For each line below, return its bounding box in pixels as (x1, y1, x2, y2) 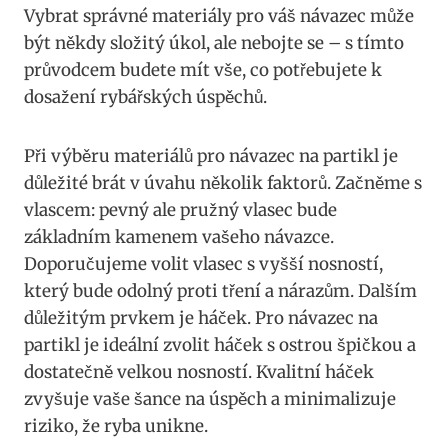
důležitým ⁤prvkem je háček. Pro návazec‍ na (24, 307, 378, 330)
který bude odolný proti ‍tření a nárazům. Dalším (24, 280, 417, 303)
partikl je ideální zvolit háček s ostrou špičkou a (24, 334, 416, 357)
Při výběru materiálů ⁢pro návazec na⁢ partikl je (24, 145, 398, 168)
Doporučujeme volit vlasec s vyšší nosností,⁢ (24, 253, 383, 276)
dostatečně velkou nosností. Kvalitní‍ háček (24, 361, 374, 384)
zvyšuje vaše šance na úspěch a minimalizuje (24, 388, 396, 411)
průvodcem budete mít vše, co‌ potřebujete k (24, 59, 382, 82)
